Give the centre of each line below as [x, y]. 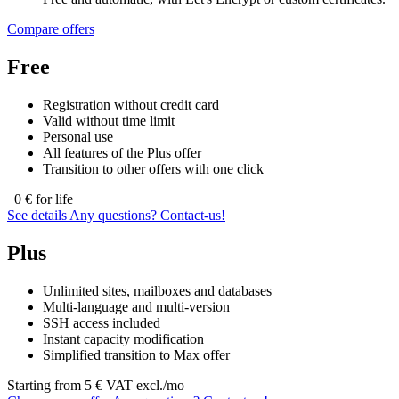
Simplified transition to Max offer [136, 354]
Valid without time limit [109, 121]
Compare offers [51, 29]
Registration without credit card [131, 105]
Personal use [78, 137]
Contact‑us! [193, 216]
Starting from [44, 385]
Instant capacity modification [123, 338]
